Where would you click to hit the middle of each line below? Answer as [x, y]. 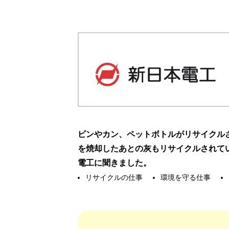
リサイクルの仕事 [114, 178]
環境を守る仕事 [186, 178]
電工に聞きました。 [114, 163]
